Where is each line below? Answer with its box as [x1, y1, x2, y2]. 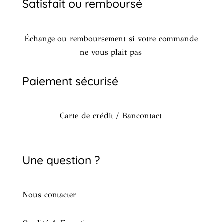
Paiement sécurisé [22, 74, 118, 88]
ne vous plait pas [80, 47, 142, 56]
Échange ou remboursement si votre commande [24, 34, 198, 43]
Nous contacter [22, 190, 76, 199]
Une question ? [22, 153, 100, 167]
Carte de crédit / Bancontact [60, 111, 162, 120]
